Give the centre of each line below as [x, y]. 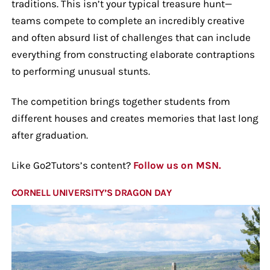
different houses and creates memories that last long [135, 118]
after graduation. [49, 135]
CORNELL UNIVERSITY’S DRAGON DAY [91, 192]
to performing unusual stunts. [80, 71]
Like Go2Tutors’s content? [72, 165]
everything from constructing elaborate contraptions [133, 54]
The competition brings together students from [121, 101]
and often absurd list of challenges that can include [131, 37]
